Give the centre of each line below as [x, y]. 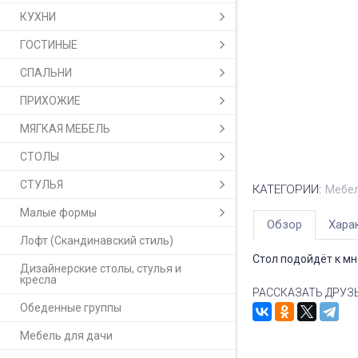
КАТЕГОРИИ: [286, 190]
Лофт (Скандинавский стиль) [97, 241]
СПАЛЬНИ [46, 73]
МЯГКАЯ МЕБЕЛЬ [65, 129]
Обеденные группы [71, 308]
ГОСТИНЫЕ [49, 45]
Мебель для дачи [66, 336]
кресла [38, 280]
